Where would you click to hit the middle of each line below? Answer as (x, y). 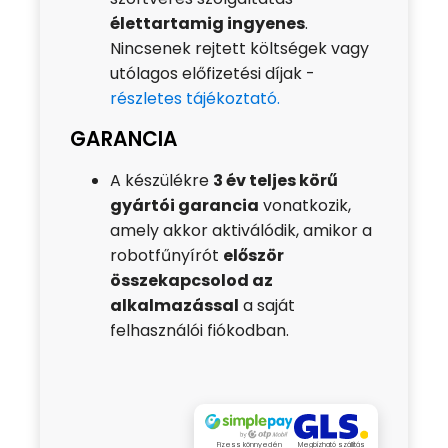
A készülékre (161, 181)
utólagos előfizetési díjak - (212, 74)
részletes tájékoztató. (195, 99)
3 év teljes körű (275, 181)
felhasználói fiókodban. (199, 331)
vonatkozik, (305, 206)
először (253, 256)
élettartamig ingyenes (207, 24)
